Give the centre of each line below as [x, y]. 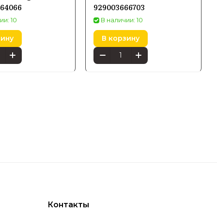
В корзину [121, 39]
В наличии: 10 [122, 20]
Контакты [68, 205]
